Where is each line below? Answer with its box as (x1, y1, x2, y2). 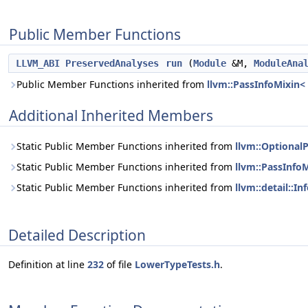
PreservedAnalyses (65, 58, 159, 69)
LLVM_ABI (16, 58, 60, 69)
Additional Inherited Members (9, 106, 213, 125)
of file (104, 258, 135, 272)
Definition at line (8, 258, 87, 272)
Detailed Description (8, 225, 146, 245)
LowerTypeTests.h (135, 258, 220, 272)
